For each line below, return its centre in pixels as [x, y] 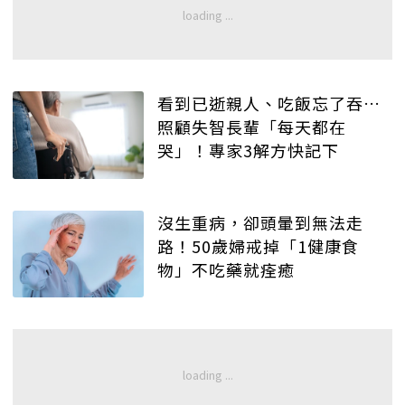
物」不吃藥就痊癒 [226, 269]
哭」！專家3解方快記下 [248, 151]
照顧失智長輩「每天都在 [252, 127]
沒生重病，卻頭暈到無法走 [260, 222]
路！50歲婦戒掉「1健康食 [258, 245]
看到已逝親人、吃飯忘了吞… [269, 104]
